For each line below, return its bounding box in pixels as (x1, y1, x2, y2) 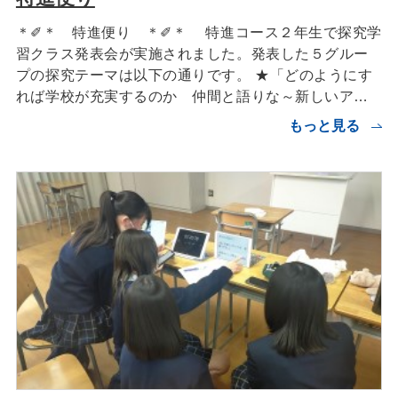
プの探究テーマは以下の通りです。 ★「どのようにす (15, 66, 373, 83)
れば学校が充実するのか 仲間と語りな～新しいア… (15, 87, 369, 104)
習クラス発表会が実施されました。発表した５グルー (15, 44, 369, 61)
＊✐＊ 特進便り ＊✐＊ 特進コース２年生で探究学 (15, 23, 382, 40)
